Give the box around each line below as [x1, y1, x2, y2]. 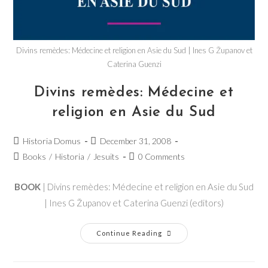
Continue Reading [96, 229, 162, 237]
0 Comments [138, 151, 185, 162]
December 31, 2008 [100, 136, 172, 147]
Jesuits [93, 151, 120, 162]
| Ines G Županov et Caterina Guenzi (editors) [44, 197, 224, 209]
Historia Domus [23, 136, 81, 147]
